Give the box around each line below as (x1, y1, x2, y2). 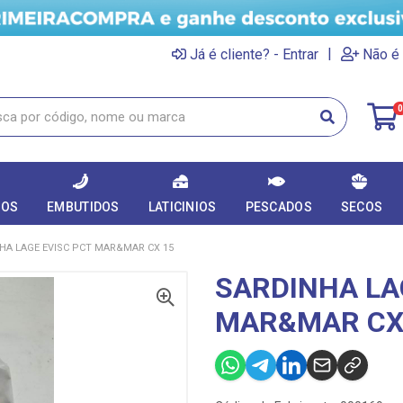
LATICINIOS (148, 200, 217, 214)
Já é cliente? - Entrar (190, 46, 318, 63)
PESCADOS (245, 200, 312, 214)
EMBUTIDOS (47, 200, 120, 214)
